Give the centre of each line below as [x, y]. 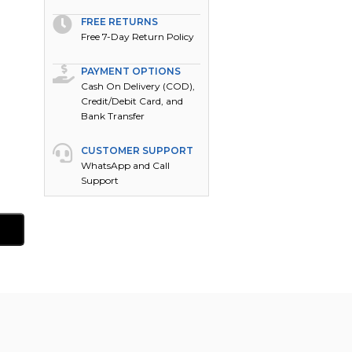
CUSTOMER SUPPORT [137, 150]
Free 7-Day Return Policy [138, 37]
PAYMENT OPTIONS [131, 71]
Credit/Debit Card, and [132, 101]
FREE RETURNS [120, 22]
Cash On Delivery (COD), [138, 86]
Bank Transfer [113, 116]
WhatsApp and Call [126, 165]
